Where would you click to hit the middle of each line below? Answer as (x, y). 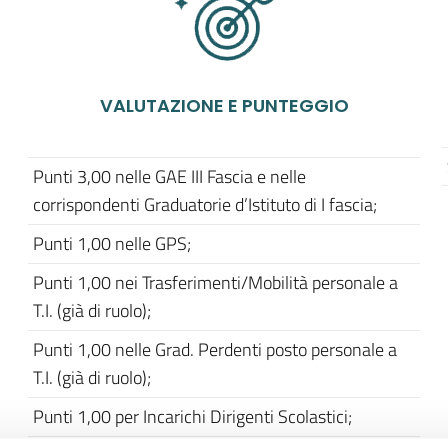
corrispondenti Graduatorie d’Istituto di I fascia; (205, 204)
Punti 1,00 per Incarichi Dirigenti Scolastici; (192, 416)
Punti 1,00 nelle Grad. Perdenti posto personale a (215, 349)
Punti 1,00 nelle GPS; (112, 243)
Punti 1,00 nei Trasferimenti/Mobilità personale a (215, 282)
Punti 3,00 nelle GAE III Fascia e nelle (169, 176)
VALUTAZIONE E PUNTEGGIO (224, 105)
